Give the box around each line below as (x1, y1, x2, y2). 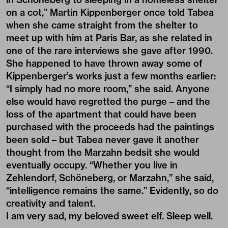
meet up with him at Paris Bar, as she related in (6, 32, 212, 44)
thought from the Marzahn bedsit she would (6, 146, 199, 158)
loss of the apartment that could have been (6, 108, 196, 120)
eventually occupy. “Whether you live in (6, 159, 178, 171)
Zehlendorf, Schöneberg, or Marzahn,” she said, (6, 172, 214, 184)
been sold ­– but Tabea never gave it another (6, 133, 199, 146)
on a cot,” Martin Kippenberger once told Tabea (6, 6, 214, 18)
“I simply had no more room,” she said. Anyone (6, 82, 210, 95)
